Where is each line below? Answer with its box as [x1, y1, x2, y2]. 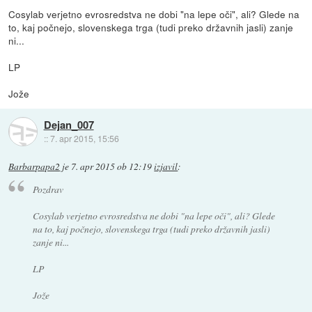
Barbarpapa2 [8, 159, 61, 173]
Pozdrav [32, 182, 63, 196]
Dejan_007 [43, 116, 94, 132]
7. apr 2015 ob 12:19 [71, 159, 153, 173]
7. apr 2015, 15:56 [49, 132, 119, 144]
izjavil [154, 159, 178, 173]
